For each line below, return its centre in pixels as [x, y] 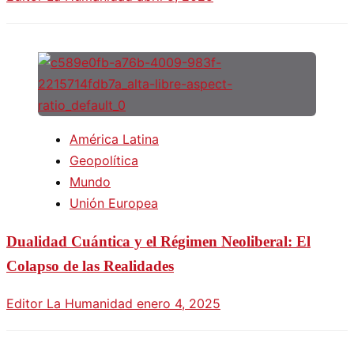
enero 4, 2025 [179, 303]
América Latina [114, 139]
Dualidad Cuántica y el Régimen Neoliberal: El [158, 242]
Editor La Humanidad [72, 303]
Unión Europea [114, 203]
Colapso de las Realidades [90, 266]
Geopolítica [104, 161]
